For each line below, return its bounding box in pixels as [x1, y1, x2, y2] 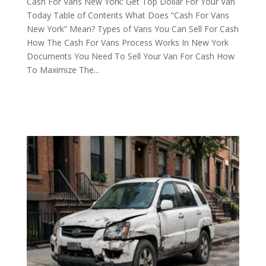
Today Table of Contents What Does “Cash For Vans [26, 9, 229, 21]
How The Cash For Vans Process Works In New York [26, 37, 229, 48]
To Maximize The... [26, 64, 99, 75]
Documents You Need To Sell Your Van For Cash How [26, 50, 235, 62]
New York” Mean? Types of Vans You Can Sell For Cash [26, 23, 239, 34]
